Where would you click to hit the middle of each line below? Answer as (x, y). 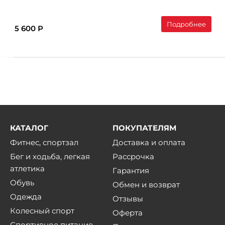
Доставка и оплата (149, 142)
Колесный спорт (42, 211)
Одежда (26, 197)
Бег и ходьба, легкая (50, 156)
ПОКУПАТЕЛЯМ (144, 128)
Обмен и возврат (146, 185)
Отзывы (128, 199)
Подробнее (186, 24)
